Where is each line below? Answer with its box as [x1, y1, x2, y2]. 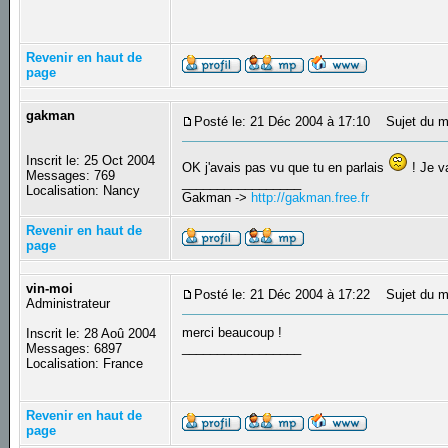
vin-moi [26, 281, 74, 297]
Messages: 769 [26, 168, 116, 184]
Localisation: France [26, 356, 144, 372]
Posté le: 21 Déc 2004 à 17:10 [194, 114, 371, 130]
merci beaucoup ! [182, 325, 283, 341]
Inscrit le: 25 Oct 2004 [26, 153, 156, 169]
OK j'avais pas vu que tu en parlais [182, 160, 389, 176]
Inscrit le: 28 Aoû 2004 [26, 326, 157, 342]
